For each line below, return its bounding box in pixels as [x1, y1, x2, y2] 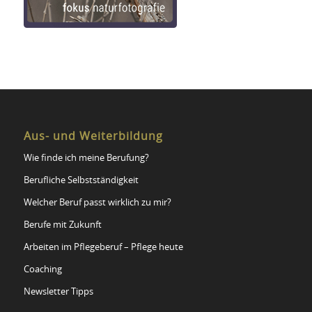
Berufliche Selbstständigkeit [23, 176, 139, 185]
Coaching [23, 265, 62, 274]
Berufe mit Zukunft [23, 221, 102, 230]
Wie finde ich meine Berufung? [23, 154, 149, 163]
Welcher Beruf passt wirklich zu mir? [23, 198, 171, 208]
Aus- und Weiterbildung [23, 131, 163, 142]
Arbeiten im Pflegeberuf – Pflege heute [23, 243, 183, 252]
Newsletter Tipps [23, 288, 93, 297]
